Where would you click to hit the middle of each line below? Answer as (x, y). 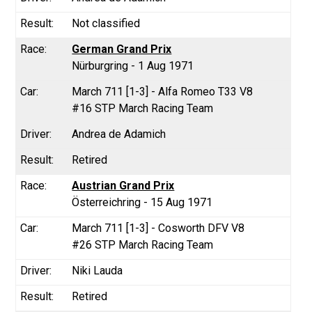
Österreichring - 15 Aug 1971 (142, 202)
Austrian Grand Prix (123, 185)
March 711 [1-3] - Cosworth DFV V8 (158, 228)
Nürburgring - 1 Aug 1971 (133, 65)
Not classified (106, 23)
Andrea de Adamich (119, 134)
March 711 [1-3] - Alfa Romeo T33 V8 (163, 91)
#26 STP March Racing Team (143, 244)
